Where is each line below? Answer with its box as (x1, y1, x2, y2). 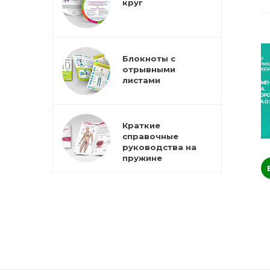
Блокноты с (122, 53, 175, 63)
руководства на (122, 142, 196, 152)
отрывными (122, 64, 175, 74)
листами (122, 75, 160, 85)
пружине (122, 152, 162, 163)
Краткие (122, 120, 160, 130)
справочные (122, 131, 178, 141)
